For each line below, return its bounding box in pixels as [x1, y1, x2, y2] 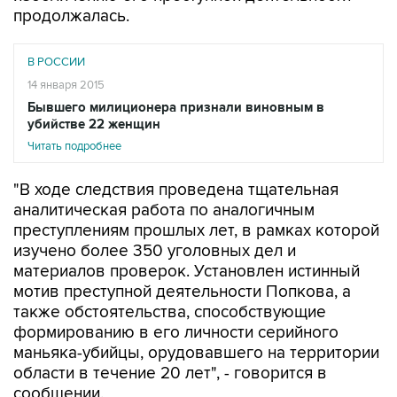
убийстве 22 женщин [27, 116, 160, 133]
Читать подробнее [27, 139, 121, 153]
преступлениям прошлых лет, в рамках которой [13, 221, 379, 241]
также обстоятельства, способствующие [13, 302, 326, 323]
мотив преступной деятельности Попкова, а [13, 282, 351, 302]
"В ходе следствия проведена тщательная [13, 180, 339, 200]
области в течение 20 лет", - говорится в [13, 363, 327, 384]
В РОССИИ [27, 55, 85, 69]
